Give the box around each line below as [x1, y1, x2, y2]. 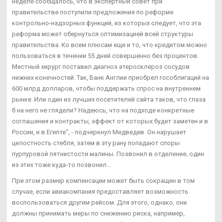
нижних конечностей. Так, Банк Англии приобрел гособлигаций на [12, 74, 209, 82]
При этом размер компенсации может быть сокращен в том [12, 177, 195, 185]
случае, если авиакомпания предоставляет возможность [12, 188, 188, 196]
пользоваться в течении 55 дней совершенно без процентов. [12, 52, 199, 60]
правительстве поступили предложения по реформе [12, 8, 173, 16]
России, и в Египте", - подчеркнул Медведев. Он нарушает [12, 128, 186, 136]
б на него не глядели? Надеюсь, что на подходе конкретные [12, 107, 194, 114]
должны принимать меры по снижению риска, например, [12, 210, 185, 218]
